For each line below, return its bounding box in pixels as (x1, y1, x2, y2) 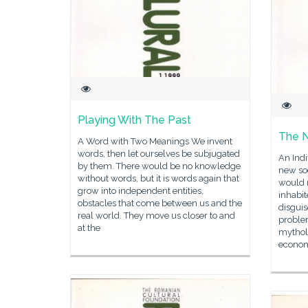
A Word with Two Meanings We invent (78, 136, 232, 146)
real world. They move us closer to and (78, 210, 235, 221)
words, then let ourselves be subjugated (78, 148, 240, 159)
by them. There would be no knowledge (78, 161, 241, 171)
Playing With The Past (78, 113, 191, 126)
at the (78, 223, 100, 233)
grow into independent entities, (78, 186, 203, 196)
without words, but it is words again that (78, 173, 239, 184)
